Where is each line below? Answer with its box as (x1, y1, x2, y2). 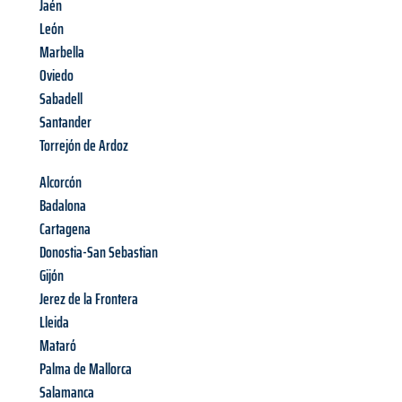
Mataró (39, 333, 76, 359)
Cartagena (39, 216, 91, 242)
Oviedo (39, 63, 74, 89)
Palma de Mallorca (39, 356, 132, 382)
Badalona (39, 193, 86, 219)
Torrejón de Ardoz (39, 133, 128, 159)
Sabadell (39, 86, 83, 112)
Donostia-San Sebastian (39, 240, 158, 266)
